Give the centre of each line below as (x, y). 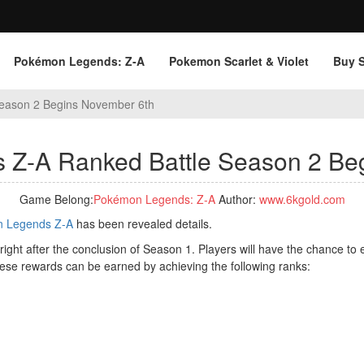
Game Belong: (56, 199)
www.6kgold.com (302, 199)
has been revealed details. (143, 223)
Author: (237, 199)
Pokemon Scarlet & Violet (239, 61)
